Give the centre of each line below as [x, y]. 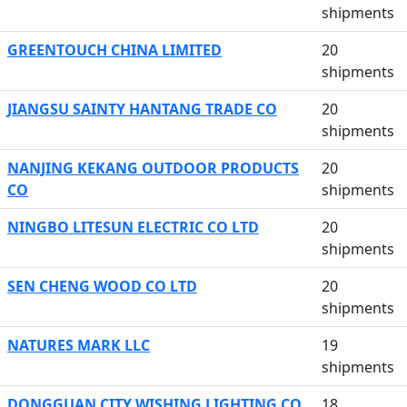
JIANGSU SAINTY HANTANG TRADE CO [142, 109]
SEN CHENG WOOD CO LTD [102, 286]
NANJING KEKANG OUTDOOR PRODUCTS [153, 168]
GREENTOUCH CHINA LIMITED [114, 50]
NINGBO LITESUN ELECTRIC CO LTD [133, 227]
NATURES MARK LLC [79, 345]
